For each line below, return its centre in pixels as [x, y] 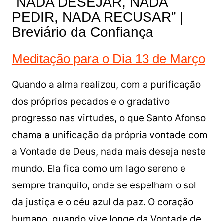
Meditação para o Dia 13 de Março [108, 59]
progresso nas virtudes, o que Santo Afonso [109, 118]
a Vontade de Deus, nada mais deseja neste [109, 152]
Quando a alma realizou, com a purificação [106, 85]
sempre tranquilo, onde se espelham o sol [104, 185]
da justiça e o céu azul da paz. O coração [102, 202]
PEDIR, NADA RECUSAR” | [97, 17]
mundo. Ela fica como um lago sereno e [98, 168]
